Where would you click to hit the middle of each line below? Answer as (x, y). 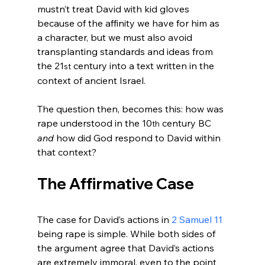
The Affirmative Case (115, 183)
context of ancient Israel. (91, 80)
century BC (186, 123)
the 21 (50, 65)
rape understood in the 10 (94, 123)
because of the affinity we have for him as (129, 23)
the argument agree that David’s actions (127, 248)
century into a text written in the (143, 65)
